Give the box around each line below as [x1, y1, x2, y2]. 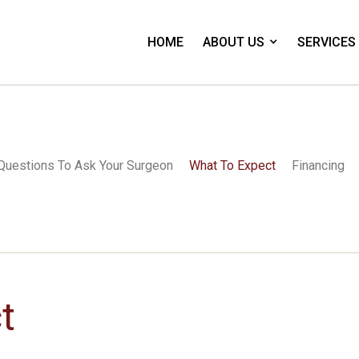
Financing [292, 158, 345, 173]
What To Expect [189, 158, 276, 173]
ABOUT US [203, 34, 264, 50]
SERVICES [297, 34, 356, 50]
